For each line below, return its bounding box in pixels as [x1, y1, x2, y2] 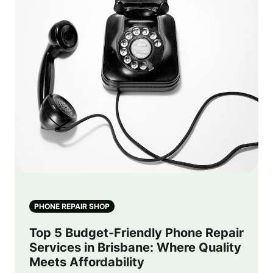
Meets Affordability [29, 255, 144, 269]
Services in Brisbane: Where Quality [29, 240, 241, 255]
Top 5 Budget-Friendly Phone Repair [29, 225, 244, 240]
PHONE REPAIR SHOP [34, 202, 110, 211]
